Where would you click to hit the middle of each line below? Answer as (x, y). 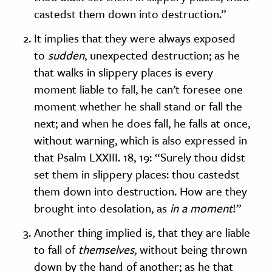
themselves (106, 249)
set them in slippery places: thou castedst (137, 174)
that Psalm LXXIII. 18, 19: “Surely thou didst (140, 157)
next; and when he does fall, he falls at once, (142, 123)
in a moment (201, 208)
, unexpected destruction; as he (162, 55)
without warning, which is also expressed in (141, 140)
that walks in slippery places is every (124, 72)
